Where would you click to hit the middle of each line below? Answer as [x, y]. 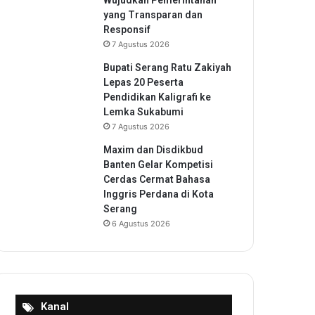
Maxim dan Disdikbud [153, 150]
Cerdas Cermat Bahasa [157, 179]
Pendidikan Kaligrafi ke [157, 97]
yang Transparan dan [153, 15]
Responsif [127, 30]
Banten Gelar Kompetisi [158, 165]
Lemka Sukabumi [143, 112]
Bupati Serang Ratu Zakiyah [167, 67]
